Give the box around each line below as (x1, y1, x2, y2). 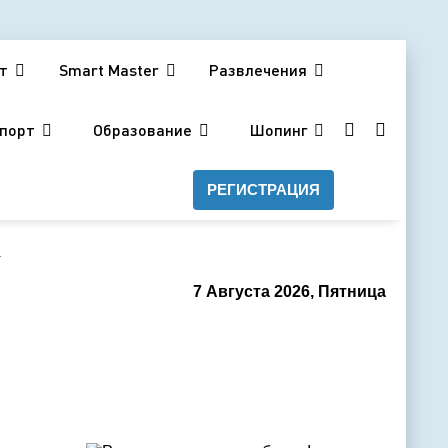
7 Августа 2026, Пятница (193, 283, 386, 300)
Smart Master (58, 60, 159, 79)
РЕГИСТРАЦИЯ (207, 181, 320, 198)
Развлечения (208, 60, 307, 79)
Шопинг (249, 120, 307, 139)
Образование (92, 120, 192, 139)
